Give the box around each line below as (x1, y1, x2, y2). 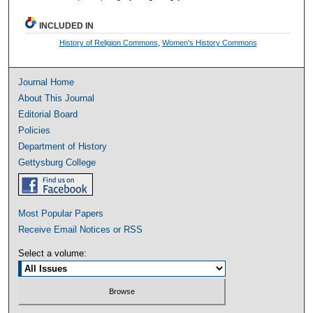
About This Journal (18, 93, 95, 104)
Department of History (18, 141, 108, 152)
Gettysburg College (18, 157, 96, 168)
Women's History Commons (161, 38, 257, 48)
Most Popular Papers (18, 208, 104, 219)
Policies (18, 125, 51, 136)
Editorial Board (18, 109, 78, 120)
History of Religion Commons (59, 38, 158, 48)
